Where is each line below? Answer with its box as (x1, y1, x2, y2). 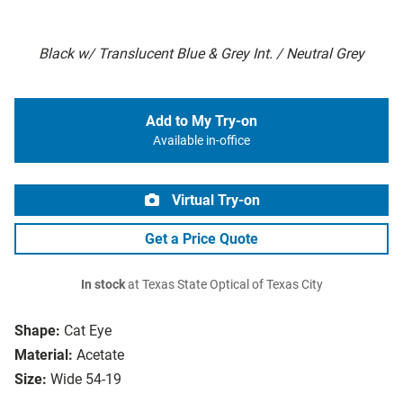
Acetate (76, 346, 124, 364)
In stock (80, 277, 125, 293)
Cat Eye (64, 322, 112, 340)
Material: (14, 346, 73, 364)
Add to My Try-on (146, 112, 257, 130)
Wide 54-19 (50, 371, 121, 389)
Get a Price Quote (145, 230, 258, 248)
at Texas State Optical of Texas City (124, 277, 323, 293)
